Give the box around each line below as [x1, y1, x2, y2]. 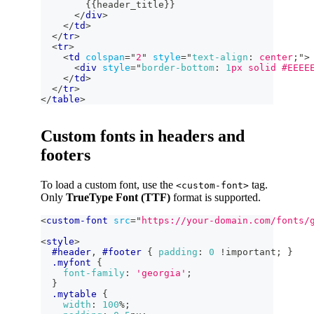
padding [158, 247, 198, 258]
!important [220, 247, 276, 258]
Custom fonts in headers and [41, 127, 245, 146]
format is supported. [170, 191, 261, 204]
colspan [86, 52, 125, 63]
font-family [63, 268, 125, 279]
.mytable [52, 289, 97, 300]
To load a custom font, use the [41, 179, 176, 191]
